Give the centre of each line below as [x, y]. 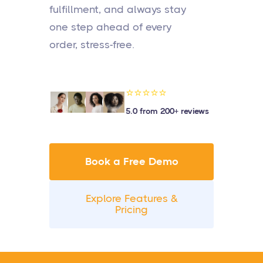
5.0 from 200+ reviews [167, 111]
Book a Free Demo [131, 161]
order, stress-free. [92, 45]
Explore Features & [131, 198]
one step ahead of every [110, 27]
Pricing [131, 210]
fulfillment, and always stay [118, 9]
